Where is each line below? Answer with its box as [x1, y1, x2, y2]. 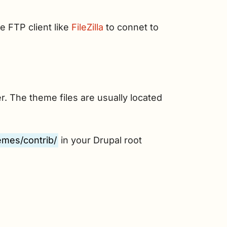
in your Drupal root [58, 135, 142, 145]
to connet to [103, 22, 159, 32]
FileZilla [71, 22, 103, 32]
